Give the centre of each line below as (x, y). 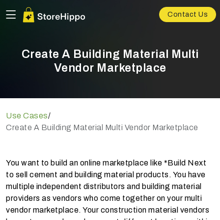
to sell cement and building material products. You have (106, 175)
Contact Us (188, 15)
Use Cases (27, 116)
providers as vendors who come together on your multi (104, 198)
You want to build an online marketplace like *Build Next (106, 163)
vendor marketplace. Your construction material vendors (108, 210)
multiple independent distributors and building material (104, 186)
